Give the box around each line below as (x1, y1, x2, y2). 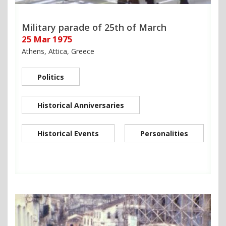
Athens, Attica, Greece (22, 46, 94, 56)
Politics (37, 72, 64, 82)
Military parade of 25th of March (22, 21, 166, 33)
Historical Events (37, 128, 99, 138)
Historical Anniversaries (37, 100, 124, 110)
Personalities (140, 128, 188, 138)
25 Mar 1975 (22, 33, 73, 45)
